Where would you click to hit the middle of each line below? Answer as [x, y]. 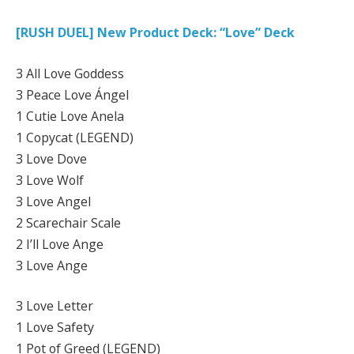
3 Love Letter [55, 306]
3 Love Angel [53, 201]
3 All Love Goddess [70, 73]
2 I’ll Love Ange [60, 244]
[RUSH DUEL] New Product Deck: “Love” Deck [155, 33]
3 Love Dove [51, 158]
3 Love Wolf [50, 180]
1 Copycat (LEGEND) [75, 137]
